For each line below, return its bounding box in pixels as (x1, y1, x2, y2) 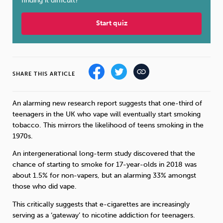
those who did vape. (12, 182, 77, 191)
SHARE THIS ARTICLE (12, 70, 75, 77)
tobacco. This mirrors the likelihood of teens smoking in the (12, 121, 204, 129)
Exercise (165, 18, 189, 26)
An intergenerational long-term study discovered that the (12, 149, 195, 158)
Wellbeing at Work (21, 86, 71, 93)
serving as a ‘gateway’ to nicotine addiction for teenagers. (12, 211, 195, 220)
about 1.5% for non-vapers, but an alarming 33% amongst (12, 171, 196, 180)
